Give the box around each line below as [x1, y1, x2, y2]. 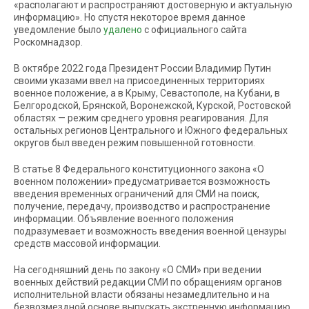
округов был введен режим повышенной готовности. [14, 137, 255, 148]
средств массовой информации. [14, 238, 161, 249]
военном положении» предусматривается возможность [14, 176, 270, 187]
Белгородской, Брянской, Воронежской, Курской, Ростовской [14, 100, 291, 111]
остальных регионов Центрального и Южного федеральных [14, 125, 288, 136]
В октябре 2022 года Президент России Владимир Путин [14, 63, 271, 74]
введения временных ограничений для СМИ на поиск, [14, 188, 259, 199]
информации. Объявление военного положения [14, 213, 234, 224]
